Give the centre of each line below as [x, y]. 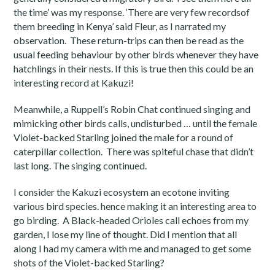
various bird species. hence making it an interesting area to [135, 206]
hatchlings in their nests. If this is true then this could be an [134, 68]
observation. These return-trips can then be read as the [129, 40]
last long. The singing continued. [80, 165]
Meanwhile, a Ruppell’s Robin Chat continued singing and [132, 109]
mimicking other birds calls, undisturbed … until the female [136, 123]
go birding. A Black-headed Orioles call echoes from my [131, 220]
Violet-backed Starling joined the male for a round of [124, 137]
